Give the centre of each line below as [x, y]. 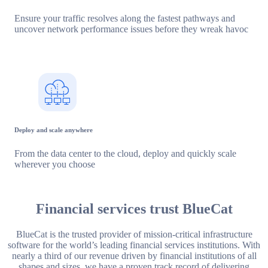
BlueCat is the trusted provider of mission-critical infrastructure [134, 234]
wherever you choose [55, 164]
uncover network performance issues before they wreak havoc [131, 29]
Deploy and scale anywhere [54, 130]
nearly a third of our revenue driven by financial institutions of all [134, 255]
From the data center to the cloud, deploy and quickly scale [125, 153]
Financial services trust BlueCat [134, 208]
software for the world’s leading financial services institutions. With [134, 245]
